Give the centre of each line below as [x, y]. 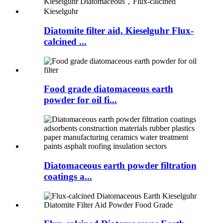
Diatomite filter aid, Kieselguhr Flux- [119, 31]
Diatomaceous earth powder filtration [120, 165]
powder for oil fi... [80, 100]
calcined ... [65, 42]
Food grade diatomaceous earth [109, 89]
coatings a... [68, 176]
